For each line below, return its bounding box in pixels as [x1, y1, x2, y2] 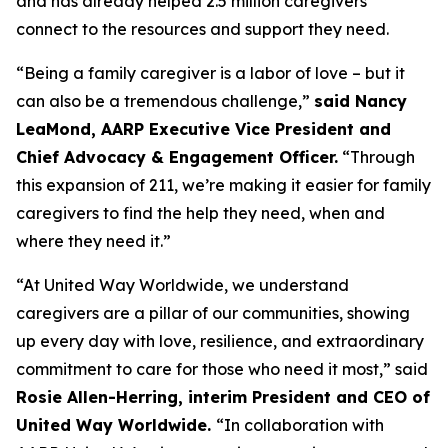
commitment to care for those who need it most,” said [16, 359, 428, 379]
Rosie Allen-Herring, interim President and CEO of [16, 387, 430, 407]
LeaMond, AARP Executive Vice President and [16, 119, 391, 139]
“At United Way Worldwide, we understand [16, 275, 349, 295]
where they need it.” [16, 231, 171, 251]
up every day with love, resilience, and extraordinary [16, 331, 424, 351]
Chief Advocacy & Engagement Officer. [16, 147, 338, 167]
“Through [338, 147, 415, 167]
